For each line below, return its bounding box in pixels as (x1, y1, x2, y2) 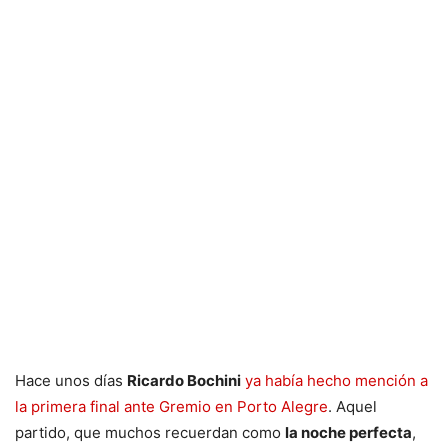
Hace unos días (15, 371, 127, 391)
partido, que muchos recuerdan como (15, 423, 285, 443)
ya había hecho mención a (245, 371, 428, 391)
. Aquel (328, 397, 377, 417)
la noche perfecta (285, 423, 412, 443)
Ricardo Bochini (127, 371, 241, 391)
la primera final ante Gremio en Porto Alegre (15, 397, 328, 417)
